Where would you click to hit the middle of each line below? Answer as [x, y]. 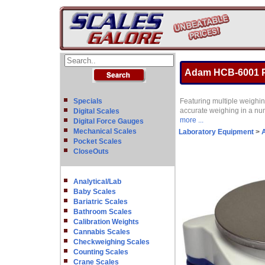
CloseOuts [91, 151]
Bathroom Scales [103, 212]
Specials [88, 101]
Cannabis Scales [102, 232]
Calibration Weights [106, 222]
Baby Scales [95, 192]
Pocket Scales [98, 141]
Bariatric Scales [101, 202]
